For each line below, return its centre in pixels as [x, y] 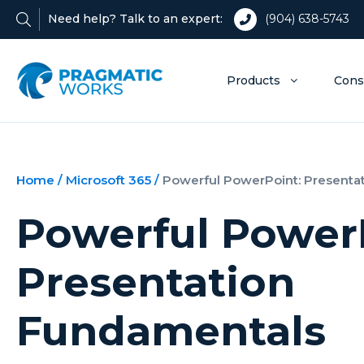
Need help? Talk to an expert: [135, 18]
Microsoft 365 [108, 180]
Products [254, 80]
